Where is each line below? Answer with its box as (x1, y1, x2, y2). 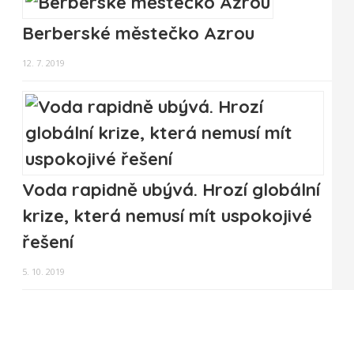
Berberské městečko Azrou (22, 22, 254, 45)
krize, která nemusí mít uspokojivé (22, 205, 312, 228)
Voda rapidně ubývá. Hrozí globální (22, 179, 320, 201)
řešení (22, 231, 73, 254)
